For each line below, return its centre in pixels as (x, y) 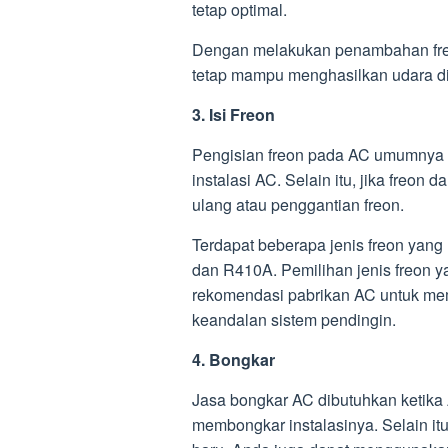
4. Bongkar (233, 359)
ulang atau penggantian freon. (298, 204)
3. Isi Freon (233, 114)
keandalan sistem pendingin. (294, 319)
